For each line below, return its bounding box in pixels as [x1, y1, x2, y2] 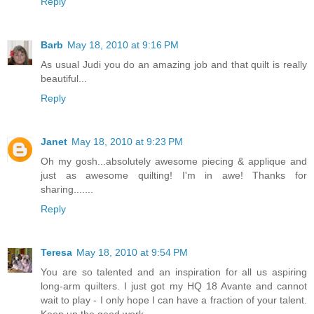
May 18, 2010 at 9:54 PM [76, 246, 188, 258]
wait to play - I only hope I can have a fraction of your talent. [41, 294, 307, 306]
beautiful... [41, 73, 87, 85]
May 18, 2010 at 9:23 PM [71, 136, 183, 147]
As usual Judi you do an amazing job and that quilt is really [41, 59, 307, 71]
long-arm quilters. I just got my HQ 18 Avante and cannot [41, 280, 307, 292]
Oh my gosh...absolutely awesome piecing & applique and [41, 156, 307, 167]
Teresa [41, 246, 72, 258]
